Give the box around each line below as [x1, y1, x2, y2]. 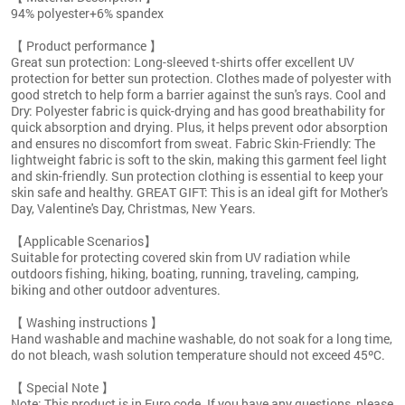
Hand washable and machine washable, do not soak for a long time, [11, 329, 392, 347]
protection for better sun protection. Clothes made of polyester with [11, 69, 391, 87]
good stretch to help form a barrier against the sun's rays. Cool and [11, 85, 386, 103]
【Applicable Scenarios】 [11, 231, 156, 250]
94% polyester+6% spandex [11, 4, 164, 22]
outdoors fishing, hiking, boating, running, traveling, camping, [11, 264, 359, 282]
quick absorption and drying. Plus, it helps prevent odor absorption [11, 118, 388, 136]
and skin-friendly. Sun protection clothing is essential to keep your [11, 166, 383, 184]
